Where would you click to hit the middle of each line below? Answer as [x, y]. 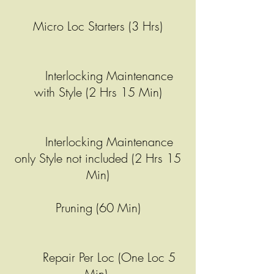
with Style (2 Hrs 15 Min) [98, 92]
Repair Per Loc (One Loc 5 [98, 257]
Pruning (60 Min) [98, 208]
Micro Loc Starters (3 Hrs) [98, 26]
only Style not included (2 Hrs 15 [98, 158]
